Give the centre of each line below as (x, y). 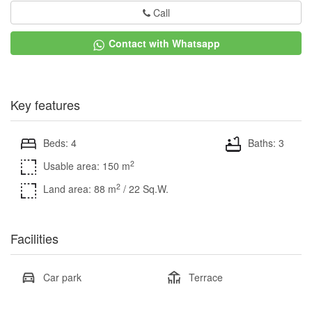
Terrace (206, 277)
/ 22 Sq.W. (146, 189)
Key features (45, 104)
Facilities (34, 238)
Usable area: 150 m (87, 166)
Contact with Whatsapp (164, 44)
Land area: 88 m (80, 189)
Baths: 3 (266, 142)
